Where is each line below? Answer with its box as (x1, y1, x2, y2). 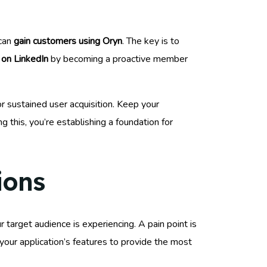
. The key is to (122, 34, 179, 48)
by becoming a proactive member (48, 52, 188, 66)
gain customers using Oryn (14, 34, 122, 48)
